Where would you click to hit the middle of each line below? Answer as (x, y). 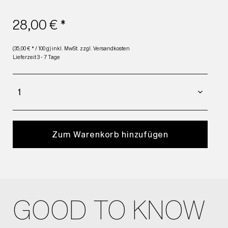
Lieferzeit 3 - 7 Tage (36, 57)
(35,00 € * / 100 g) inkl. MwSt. (46, 48)
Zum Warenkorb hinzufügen (110, 134)
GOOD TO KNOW (109, 209)
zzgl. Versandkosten (105, 48)
